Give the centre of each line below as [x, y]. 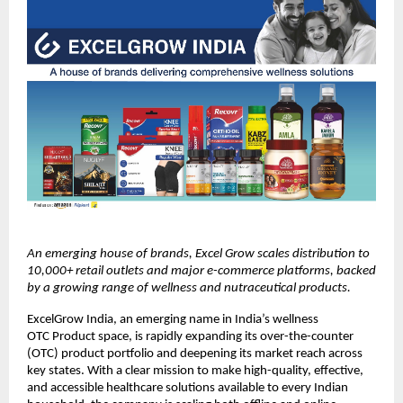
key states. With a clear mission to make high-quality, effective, [195, 372]
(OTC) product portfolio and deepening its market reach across [195, 354]
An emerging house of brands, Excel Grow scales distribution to [198, 255]
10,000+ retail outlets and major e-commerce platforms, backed [201, 272]
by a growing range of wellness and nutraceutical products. [189, 289]
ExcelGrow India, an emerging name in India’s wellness [173, 320]
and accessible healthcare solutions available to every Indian [188, 389]
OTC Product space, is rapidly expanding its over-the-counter [190, 337]
